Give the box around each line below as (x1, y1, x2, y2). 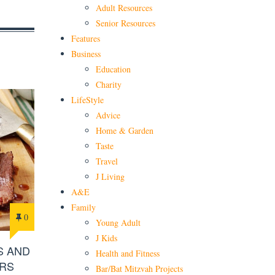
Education (96, 63, 131, 76)
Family (71, 201, 96, 214)
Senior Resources (96, 17, 155, 29)
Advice (96, 109, 120, 122)
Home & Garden (96, 125, 153, 137)
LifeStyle (71, 94, 104, 106)
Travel (96, 155, 118, 168)
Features (71, 33, 100, 45)
